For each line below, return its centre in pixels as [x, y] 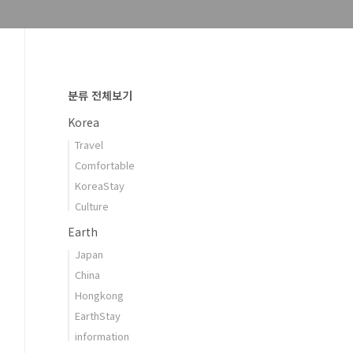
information [102, 336]
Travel [89, 145]
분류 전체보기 [100, 95]
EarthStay [98, 316]
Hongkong [99, 295]
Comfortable [105, 165]
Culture [92, 206]
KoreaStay [100, 186]
